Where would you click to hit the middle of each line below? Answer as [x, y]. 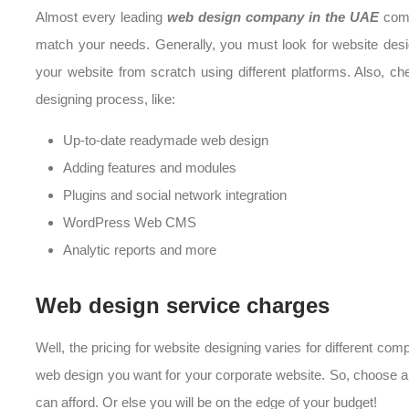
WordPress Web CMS [130, 223]
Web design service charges [183, 306]
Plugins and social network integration [175, 195]
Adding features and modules [150, 168]
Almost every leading [101, 17]
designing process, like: [105, 100]
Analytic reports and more [140, 250]
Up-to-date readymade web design [166, 141]
